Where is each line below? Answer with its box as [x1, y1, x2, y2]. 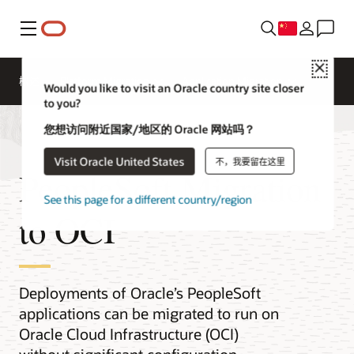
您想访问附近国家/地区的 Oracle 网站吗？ [43, 121, 255, 137]
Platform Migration [60, 74, 149, 87]
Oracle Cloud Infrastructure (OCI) [19, 324, 239, 345]
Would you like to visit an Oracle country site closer [43, 80, 304, 96]
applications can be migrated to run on [19, 303, 279, 324]
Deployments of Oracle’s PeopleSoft [19, 283, 261, 303]
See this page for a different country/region [43, 191, 252, 207]
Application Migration [182, 74, 283, 87]
